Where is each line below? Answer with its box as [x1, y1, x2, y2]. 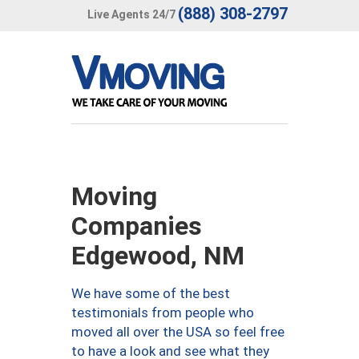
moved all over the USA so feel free [71, 324, 284, 340]
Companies [71, 211, 202, 241]
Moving [71, 181, 157, 212]
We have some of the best [71, 285, 230, 301]
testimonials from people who [71, 305, 254, 321]
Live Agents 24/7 [87, 7, 175, 21]
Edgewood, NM [71, 240, 244, 271]
